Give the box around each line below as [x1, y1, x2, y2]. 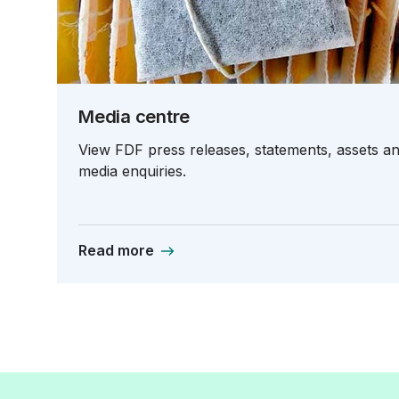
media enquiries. [78, 161, 186, 180]
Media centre [78, 104, 190, 127]
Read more [78, 240, 154, 259]
